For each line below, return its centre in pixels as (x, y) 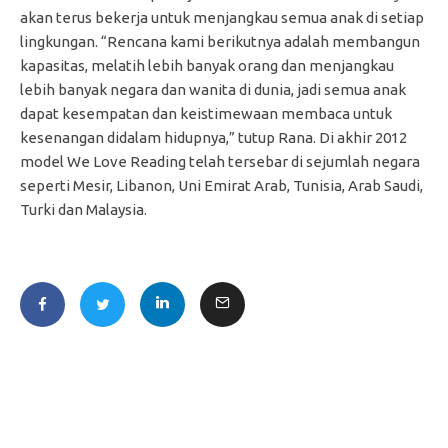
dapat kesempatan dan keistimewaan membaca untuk (206, 113)
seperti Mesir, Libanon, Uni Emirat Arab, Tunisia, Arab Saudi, (221, 185)
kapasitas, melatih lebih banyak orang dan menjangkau (207, 65)
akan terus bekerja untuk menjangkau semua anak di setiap (222, 17)
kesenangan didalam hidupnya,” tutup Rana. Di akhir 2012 (213, 137)
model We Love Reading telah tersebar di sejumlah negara (220, 161)
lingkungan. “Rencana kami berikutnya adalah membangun (220, 41)
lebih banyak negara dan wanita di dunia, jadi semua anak (213, 89)
